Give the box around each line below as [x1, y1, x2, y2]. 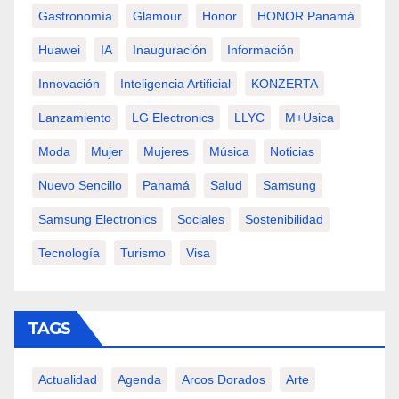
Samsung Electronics [38, 212, 157, 226]
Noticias [270, 144, 314, 159]
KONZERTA [251, 77, 318, 91]
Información [227, 43, 294, 57]
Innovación [38, 77, 100, 91]
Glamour [133, 9, 182, 23]
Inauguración [133, 43, 207, 57]
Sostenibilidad [245, 212, 323, 226]
